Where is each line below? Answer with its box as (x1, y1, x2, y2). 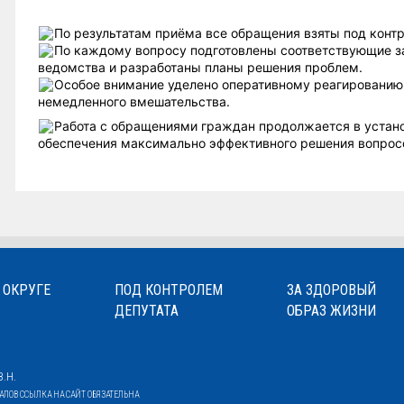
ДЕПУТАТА (115, 302, 179, 319)
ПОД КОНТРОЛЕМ (115, 281, 223, 298)
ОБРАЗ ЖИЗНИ (287, 302, 376, 319)
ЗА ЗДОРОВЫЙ (287, 281, 376, 298)
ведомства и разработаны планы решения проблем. (38, 60, 363, 75)
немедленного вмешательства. (38, 94, 230, 109)
